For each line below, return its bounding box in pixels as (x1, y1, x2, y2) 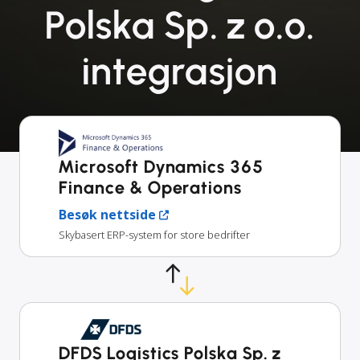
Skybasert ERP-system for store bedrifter (59, 227, 250, 243)
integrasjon (82, 47, 278, 94)
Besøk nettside (59, 206, 156, 224)
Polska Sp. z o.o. (45, 2, 315, 48)
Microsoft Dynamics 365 (59, 156, 264, 178)
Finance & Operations (59, 177, 243, 199)
